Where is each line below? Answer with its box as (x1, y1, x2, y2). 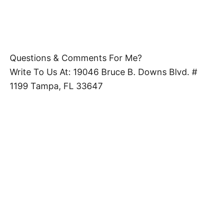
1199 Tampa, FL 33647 (10, 81, 103, 92)
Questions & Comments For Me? (10, 53, 142, 63)
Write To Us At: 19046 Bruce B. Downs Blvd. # (10, 67, 197, 77)
